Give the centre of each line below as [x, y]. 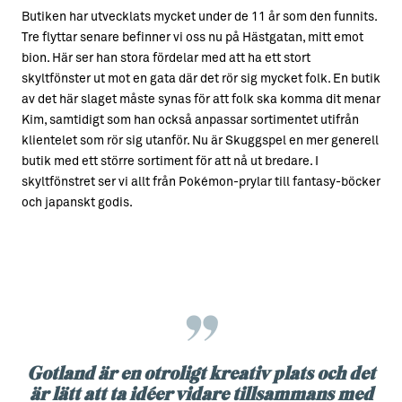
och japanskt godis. [77, 203]
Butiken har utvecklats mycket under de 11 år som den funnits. [199, 17]
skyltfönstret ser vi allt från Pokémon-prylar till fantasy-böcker [201, 183]
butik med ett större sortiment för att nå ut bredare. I [170, 162]
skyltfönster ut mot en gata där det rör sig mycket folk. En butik [201, 79]
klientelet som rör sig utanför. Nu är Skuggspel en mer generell [200, 141]
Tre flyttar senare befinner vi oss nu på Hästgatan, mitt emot [192, 38]
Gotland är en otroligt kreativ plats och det [201, 373]
